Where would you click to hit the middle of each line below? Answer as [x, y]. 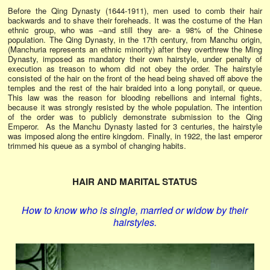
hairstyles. [135, 222]
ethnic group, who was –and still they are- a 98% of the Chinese [135, 30]
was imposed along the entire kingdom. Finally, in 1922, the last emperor [135, 136]
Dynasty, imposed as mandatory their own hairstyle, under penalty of [135, 59]
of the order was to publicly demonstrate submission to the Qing [135, 117]
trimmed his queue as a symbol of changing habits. [97, 146]
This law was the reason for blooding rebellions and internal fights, [135, 98]
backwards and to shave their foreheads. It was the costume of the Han [135, 20]
